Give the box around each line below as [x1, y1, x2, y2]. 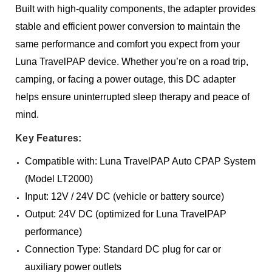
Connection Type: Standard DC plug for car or [25, 244, 222, 255]
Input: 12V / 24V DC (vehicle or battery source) [25, 191, 225, 202]
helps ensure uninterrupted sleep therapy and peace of [15, 92, 250, 103]
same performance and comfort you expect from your [15, 39, 240, 50]
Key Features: [15, 133, 82, 144]
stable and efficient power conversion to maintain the [15, 21, 241, 32]
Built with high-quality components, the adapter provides [15, 4, 256, 15]
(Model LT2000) [25, 174, 93, 185]
